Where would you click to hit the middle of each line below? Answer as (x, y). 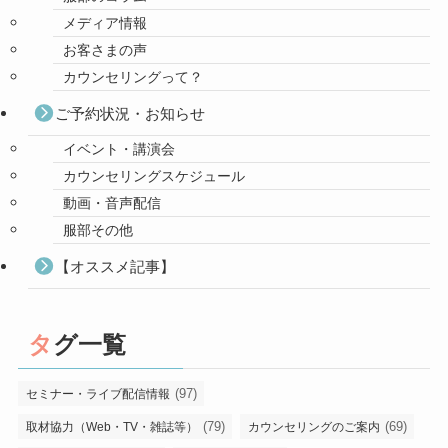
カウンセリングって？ (132, 78)
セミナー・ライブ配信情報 (97, 394)
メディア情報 (104, 24)
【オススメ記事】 (114, 266)
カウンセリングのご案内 (313, 427)
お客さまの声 (104, 51)
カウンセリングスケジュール (153, 177)
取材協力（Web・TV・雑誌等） (111, 427)
